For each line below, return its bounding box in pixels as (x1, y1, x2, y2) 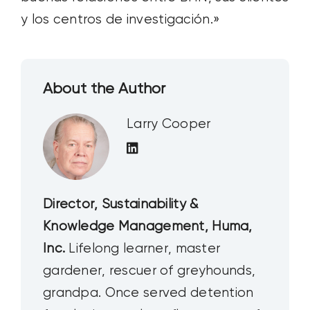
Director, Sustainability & (42, 197, 199, 211)
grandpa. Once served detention (42, 286, 254, 300)
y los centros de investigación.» (20, 13, 220, 27)
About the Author (42, 81, 165, 97)
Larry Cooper (126, 117, 211, 131)
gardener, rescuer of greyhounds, (42, 264, 256, 277)
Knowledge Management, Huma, (42, 219, 253, 233)
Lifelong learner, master (65, 241, 221, 255)
